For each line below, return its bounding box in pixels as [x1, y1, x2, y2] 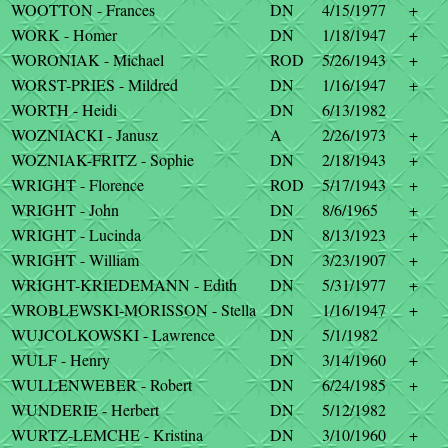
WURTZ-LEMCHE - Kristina [11, 424, 203, 445]
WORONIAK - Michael [11, 49, 164, 70]
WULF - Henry [11, 349, 110, 370]
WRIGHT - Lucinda [11, 224, 141, 245]
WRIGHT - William [11, 249, 139, 270]
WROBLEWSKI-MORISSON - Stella [11, 299, 256, 320]
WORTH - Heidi [11, 99, 117, 120]
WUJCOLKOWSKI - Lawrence [11, 324, 215, 345]
